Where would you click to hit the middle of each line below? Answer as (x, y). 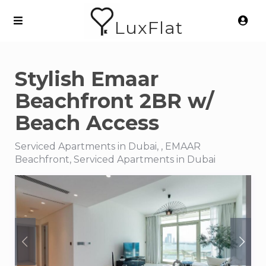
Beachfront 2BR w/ (114, 101)
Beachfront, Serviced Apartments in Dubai (115, 159)
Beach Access (87, 123)
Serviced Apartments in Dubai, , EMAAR (108, 146)
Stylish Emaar (87, 79)
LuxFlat (148, 28)
